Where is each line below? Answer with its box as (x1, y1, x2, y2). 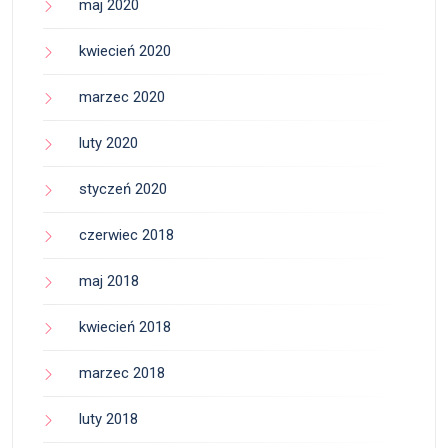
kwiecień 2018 (79, 317, 171, 336)
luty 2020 (79, 133, 138, 152)
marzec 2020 (79, 87, 165, 106)
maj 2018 (79, 271, 139, 290)
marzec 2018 (79, 363, 165, 382)
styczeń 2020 (79, 179, 167, 198)
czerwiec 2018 (79, 225, 174, 244)
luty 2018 (79, 409, 138, 428)
